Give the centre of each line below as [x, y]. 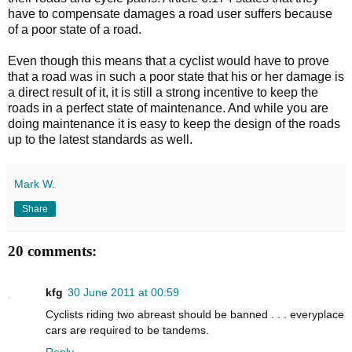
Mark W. [35, 184]
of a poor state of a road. [75, 30]
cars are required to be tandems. [127, 330]
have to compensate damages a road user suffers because [170, 14]
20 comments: [52, 251]
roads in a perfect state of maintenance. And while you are [168, 108]
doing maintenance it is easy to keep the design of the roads [174, 124]
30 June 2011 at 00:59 [123, 292]
